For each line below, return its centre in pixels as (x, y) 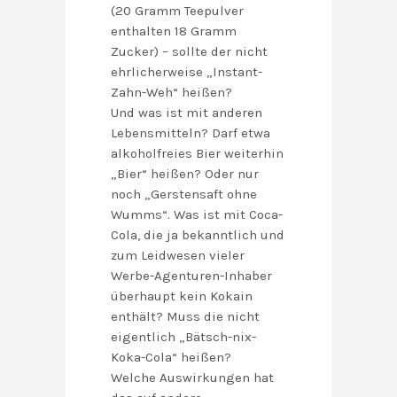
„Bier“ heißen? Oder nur (185, 174)
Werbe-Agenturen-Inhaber (191, 276)
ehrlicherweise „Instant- (187, 72)
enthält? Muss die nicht (185, 317)
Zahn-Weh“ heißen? (171, 93)
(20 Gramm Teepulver (177, 11)
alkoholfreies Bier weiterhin (197, 154)
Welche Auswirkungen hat (192, 378)
